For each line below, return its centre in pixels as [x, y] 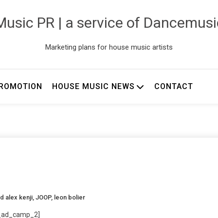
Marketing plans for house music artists [109, 47]
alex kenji [19, 197]
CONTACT [173, 86]
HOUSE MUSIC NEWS [93, 86]
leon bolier [70, 197]
